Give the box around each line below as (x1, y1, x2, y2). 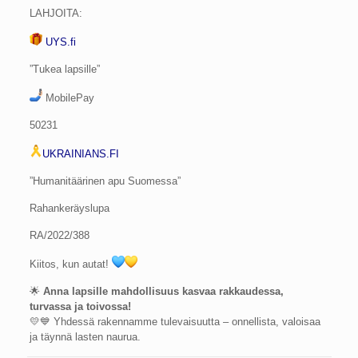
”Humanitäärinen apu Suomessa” (30, 175, 181, 187)
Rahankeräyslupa (30, 202, 110, 214)
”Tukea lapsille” (30, 63, 101, 75)
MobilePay (42, 92, 95, 104)
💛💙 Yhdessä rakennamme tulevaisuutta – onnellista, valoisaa (30, 316, 321, 328)
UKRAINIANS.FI (42, 148, 120, 160)
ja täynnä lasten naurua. (30, 331, 141, 343)
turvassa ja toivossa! (30, 300, 132, 312)
